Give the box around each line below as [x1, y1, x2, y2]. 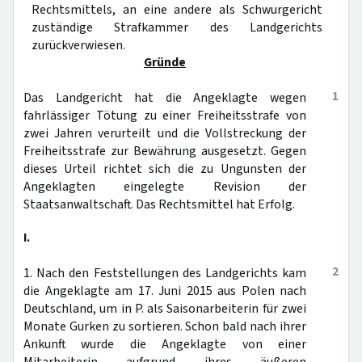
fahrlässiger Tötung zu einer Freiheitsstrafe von [23, 107, 306, 124]
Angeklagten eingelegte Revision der [23, 178, 306, 196]
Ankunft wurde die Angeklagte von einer [23, 335, 306, 353]
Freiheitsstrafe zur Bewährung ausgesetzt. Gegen [23, 142, 306, 160]
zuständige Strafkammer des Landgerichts [32, 19, 322, 36]
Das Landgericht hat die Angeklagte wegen [23, 89, 306, 107]
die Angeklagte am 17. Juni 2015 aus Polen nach [23, 282, 306, 300]
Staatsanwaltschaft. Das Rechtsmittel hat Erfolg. [23, 196, 295, 213]
